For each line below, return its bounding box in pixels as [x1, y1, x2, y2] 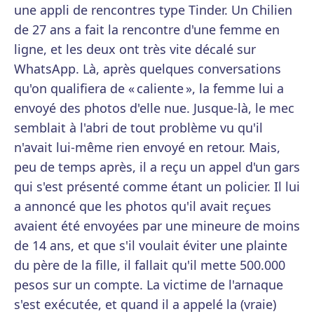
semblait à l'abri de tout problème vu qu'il [14, 119, 263, 137]
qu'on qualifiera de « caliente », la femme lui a [14, 80, 284, 97]
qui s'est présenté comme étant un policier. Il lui [14, 178, 300, 196]
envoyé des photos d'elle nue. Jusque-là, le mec [14, 100, 294, 117]
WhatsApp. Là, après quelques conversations [14, 60, 281, 78]
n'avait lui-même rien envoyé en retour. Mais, [14, 139, 280, 156]
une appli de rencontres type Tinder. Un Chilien [14, 1, 292, 19]
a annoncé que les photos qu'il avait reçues [14, 198, 271, 215]
